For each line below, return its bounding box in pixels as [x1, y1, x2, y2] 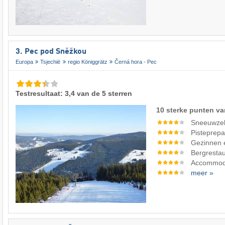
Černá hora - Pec [115, 58, 157, 65]
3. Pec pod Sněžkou [16, 48, 86, 56]
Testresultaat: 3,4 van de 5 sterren [16, 89, 132, 98]
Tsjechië [40, 58, 61, 65]
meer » [191, 169, 214, 177]
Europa [16, 58, 33, 65]
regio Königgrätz [67, 58, 107, 65]
